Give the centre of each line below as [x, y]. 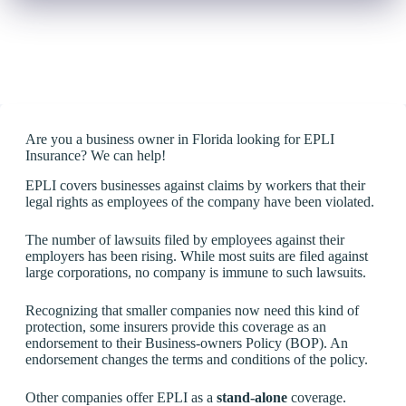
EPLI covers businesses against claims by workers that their [195, 185]
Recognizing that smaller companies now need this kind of [192, 310]
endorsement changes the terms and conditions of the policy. [197, 359]
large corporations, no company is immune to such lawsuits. [196, 272]
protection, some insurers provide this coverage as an [176, 326]
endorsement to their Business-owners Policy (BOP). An [187, 343]
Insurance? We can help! [96, 155]
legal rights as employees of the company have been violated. [200, 201]
